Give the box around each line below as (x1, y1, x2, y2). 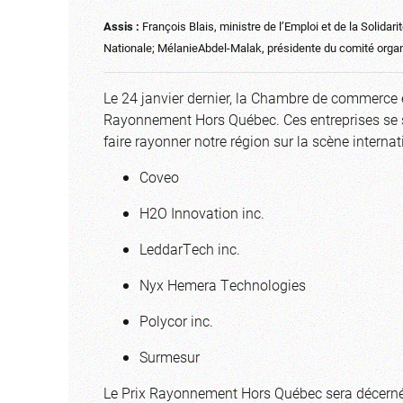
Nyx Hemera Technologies (139, 274, 306, 294)
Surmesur (139, 346, 200, 366)
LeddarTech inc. (139, 238, 240, 258)
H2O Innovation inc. (139, 202, 264, 222)
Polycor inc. (139, 310, 213, 330)
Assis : (103, 17, 139, 33)
